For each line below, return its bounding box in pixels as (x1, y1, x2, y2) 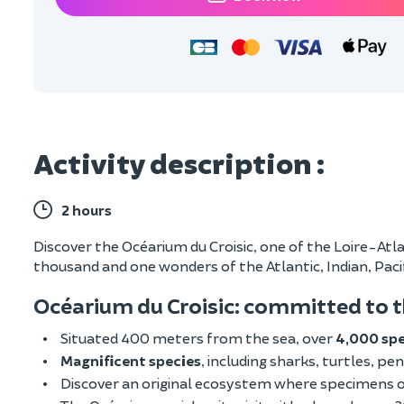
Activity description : (33, 144, 325, 179)
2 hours (61, 200, 112, 218)
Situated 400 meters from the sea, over (60, 328, 335, 346)
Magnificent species (60, 351, 201, 369)
